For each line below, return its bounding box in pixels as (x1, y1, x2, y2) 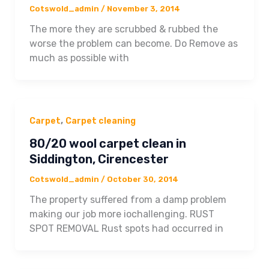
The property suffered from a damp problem (29, 193, 226, 205)
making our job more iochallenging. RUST (29, 208, 214, 220)
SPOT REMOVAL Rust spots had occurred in (29, 222, 223, 234)
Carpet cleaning (65, 116, 136, 127)
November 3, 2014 (106, 4, 180, 14)
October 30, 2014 (106, 174, 178, 184)
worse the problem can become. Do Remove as (29, 38, 238, 50)
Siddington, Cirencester (29, 151, 169, 166)
